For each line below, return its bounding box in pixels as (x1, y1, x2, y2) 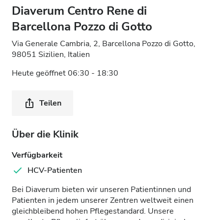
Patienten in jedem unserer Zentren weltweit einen (12, 195, 193, 206)
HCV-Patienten (27, 165, 82, 176)
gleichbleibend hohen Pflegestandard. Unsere (12, 206, 174, 217)
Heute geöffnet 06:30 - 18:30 (12, 68, 118, 79)
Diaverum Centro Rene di (12, 3, 147, 19)
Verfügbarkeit (12, 150, 62, 161)
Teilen (39, 98, 61, 109)
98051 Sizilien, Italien (12, 49, 90, 60)
